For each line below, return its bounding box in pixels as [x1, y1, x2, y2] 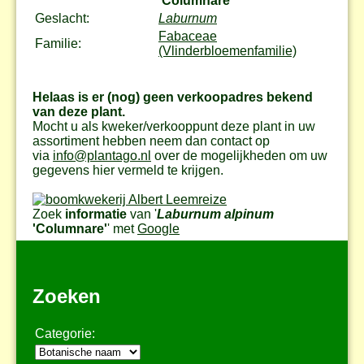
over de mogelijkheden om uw [151, 148, 327, 162]
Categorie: [35, 326, 95, 340]
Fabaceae [158, 28, 217, 43]
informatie [65, 206, 127, 221]
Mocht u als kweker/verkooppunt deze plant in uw [32, 119, 315, 133]
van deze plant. [32, 104, 125, 119]
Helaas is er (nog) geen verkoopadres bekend [32, 89, 313, 104]
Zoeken [32, 284, 101, 307]
